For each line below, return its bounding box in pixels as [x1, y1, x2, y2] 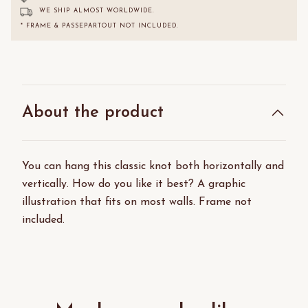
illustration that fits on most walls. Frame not [22, 197, 252, 208]
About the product [22, 104, 164, 122]
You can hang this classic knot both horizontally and [22, 161, 284, 173]
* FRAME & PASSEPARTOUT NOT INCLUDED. [18, 23, 179, 30]
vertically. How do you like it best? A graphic [22, 179, 245, 190]
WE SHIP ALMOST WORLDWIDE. [34, 8, 155, 14]
